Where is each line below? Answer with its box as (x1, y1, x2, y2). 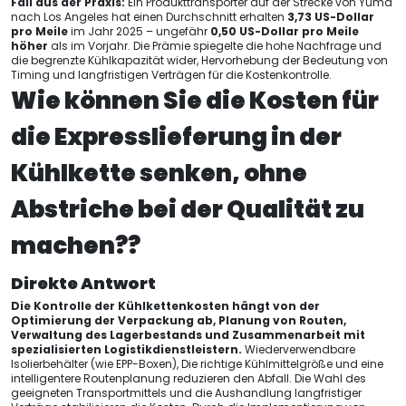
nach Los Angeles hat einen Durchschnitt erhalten (11, 9, 287, 24)
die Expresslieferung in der (11, 121, 342, 153)
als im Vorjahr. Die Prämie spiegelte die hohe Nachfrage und (48, 38, 382, 53)
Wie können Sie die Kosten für (11, 84, 379, 117)
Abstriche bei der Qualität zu (11, 193, 364, 226)
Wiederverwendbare (242, 342, 355, 357)
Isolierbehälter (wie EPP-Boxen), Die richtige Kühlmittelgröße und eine (11, 356, 383, 372)
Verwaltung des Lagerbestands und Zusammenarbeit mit (11, 327, 365, 343)
